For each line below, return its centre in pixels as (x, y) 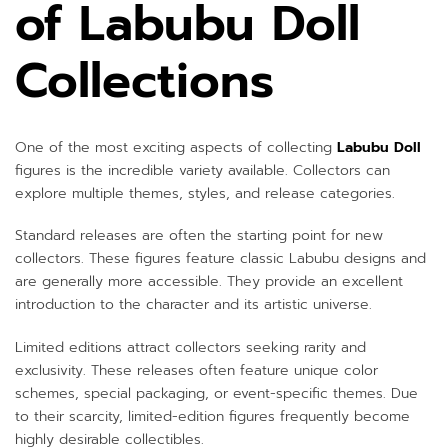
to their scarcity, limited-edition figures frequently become (212, 417)
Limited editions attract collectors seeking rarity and (190, 348)
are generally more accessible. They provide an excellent (209, 282)
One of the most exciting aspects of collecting (176, 147)
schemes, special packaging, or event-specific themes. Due (216, 394)
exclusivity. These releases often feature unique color (196, 371)
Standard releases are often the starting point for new (199, 236)
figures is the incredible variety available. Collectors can (202, 170)
